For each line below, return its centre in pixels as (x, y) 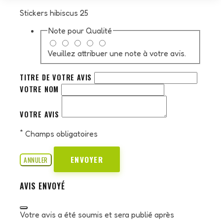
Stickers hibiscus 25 (54, 13)
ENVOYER (87, 159)
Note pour (67, 31)
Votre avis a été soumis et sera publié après (97, 215)
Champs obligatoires (60, 134)
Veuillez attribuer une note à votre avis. (117, 53)
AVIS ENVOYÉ (42, 186)
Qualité (99, 31)
